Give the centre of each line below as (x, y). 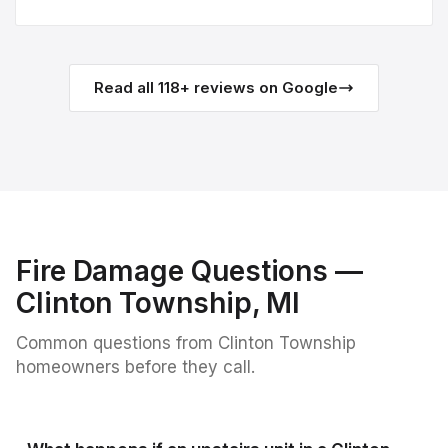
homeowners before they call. (135, 367)
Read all (126, 87)
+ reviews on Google (259, 87)
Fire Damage (100, 271)
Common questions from (117, 343)
